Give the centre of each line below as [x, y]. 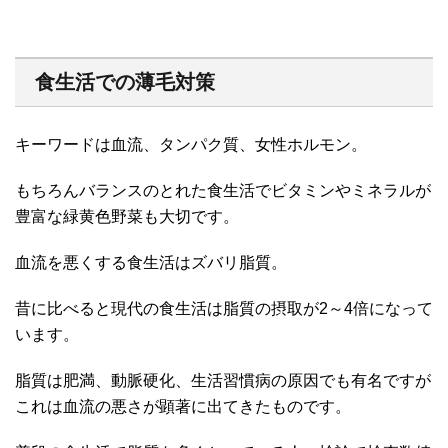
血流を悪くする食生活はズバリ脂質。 [151, 263]
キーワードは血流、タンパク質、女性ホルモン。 [191, 145]
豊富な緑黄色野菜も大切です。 [127, 217]
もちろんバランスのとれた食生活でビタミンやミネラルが [223, 191]
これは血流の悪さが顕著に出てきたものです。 [183, 407]
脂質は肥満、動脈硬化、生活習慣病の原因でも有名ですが [223, 381]
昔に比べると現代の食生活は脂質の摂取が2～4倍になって [224, 309]
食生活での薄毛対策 [125, 82]
